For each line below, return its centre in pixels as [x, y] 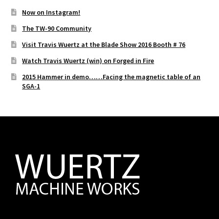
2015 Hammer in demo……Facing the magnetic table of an [111, 77]
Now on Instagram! [51, 12]
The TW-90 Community [57, 29]
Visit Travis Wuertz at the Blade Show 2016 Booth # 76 [104, 45]
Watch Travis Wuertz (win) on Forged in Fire [88, 61]
